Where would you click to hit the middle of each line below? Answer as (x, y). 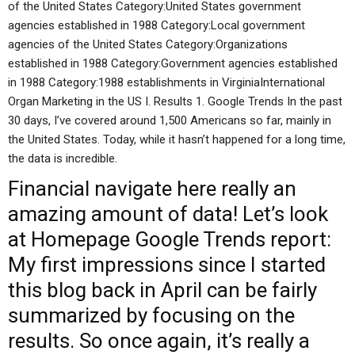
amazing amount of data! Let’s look (168, 214)
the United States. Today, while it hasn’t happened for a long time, (177, 139)
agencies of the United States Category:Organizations (148, 44)
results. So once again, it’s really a (159, 341)
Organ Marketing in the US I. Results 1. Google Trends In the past (175, 101)
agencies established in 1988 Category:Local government (157, 25)
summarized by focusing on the (151, 315)
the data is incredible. (63, 158)
